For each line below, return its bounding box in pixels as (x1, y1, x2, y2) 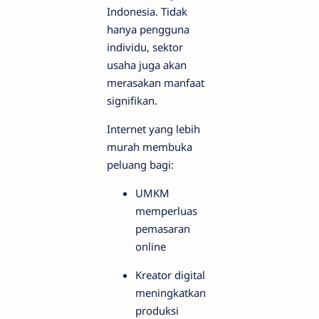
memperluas (135, 203, 197, 218)
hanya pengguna (107, 21, 189, 36)
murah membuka (107, 139, 192, 154)
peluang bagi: (107, 157, 174, 172)
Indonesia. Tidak (107, 4, 187, 19)
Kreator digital (135, 267, 205, 282)
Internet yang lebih (107, 121, 200, 136)
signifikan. (107, 93, 157, 108)
